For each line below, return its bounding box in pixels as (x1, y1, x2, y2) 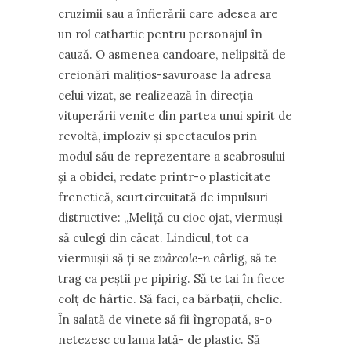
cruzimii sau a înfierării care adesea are (58, 6, 278, 21)
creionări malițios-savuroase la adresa (58, 67, 271, 82)
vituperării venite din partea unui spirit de (58, 108, 292, 123)
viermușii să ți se (58, 251, 154, 266)
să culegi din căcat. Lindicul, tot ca (58, 230, 248, 245)
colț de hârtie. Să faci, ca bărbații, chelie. (58, 291, 283, 306)
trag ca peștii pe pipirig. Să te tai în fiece (58, 271, 284, 286)
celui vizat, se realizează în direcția (58, 88, 253, 103)
